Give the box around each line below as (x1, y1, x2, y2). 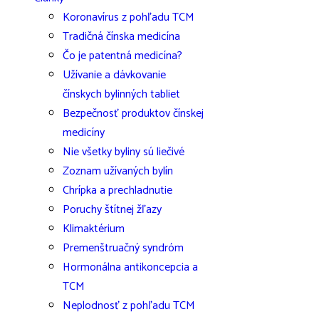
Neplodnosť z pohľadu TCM (63, 296, 195, 315)
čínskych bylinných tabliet (63, 85, 180, 104)
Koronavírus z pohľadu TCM (63, 8, 194, 27)
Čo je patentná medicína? (63, 46, 182, 66)
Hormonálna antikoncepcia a (63, 258, 198, 277)
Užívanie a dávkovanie (63, 66, 166, 85)
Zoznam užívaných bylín (63, 162, 173, 181)
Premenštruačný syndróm (63, 239, 184, 258)
